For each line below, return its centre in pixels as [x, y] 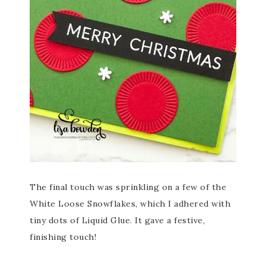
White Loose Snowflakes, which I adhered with [130, 204]
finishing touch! [63, 237]
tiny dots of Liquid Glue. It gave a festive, [117, 220]
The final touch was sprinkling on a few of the [128, 187]
